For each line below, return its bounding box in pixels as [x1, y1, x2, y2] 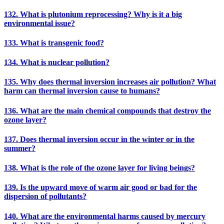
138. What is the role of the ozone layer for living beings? [4, 163, 195, 172]
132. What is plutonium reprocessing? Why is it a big [4, 9, 182, 18]
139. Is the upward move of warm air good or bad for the [4, 183, 197, 192]
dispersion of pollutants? [4, 192, 86, 201]
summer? [4, 143, 35, 152]
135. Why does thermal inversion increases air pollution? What [4, 77, 216, 86]
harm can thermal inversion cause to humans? [4, 86, 160, 95]
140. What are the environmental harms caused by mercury [4, 211, 205, 220]
